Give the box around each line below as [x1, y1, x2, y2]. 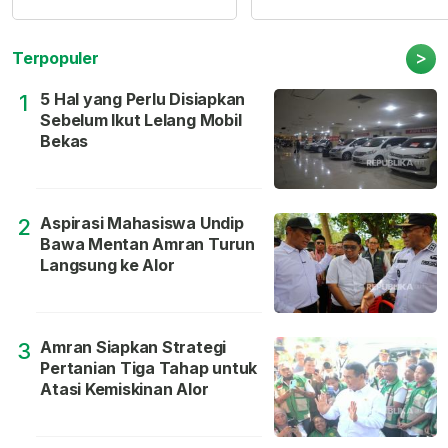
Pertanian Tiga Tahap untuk [40, 358, 258, 379]
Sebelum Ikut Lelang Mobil [40, 110, 242, 131]
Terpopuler [12, 48, 99, 69]
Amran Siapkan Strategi [40, 337, 227, 358]
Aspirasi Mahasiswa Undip [40, 213, 244, 234]
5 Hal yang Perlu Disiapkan [40, 89, 246, 110]
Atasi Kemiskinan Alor [40, 379, 209, 400]
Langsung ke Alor [40, 255, 175, 276]
